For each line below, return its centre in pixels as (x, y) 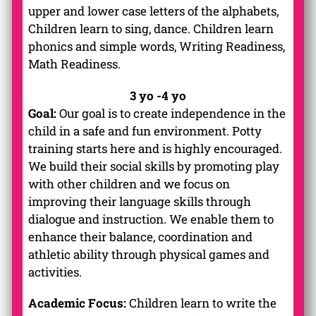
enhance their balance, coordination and (140, 236)
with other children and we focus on (129, 183)
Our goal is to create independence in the (171, 113)
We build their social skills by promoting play (153, 166)
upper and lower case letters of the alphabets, (153, 11)
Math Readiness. (74, 64)
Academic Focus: (77, 303)
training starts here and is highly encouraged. (155, 148)
